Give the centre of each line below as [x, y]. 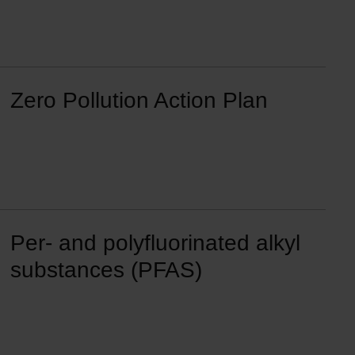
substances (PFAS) [106, 270]
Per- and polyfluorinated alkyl [155, 243]
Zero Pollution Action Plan [139, 100]
